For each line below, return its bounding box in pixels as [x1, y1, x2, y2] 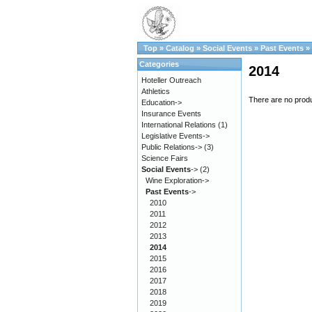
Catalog [166, 44, 194, 52]
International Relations [141, 120, 216, 129]
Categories [139, 60, 179, 68]
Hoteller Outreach [141, 76, 201, 84]
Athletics [141, 87, 170, 95]
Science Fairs [141, 154, 188, 162]
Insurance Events [141, 109, 201, 118]
